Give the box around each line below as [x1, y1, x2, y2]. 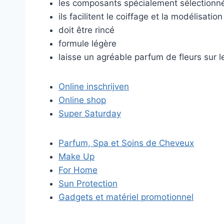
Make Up [58, 151, 94, 161]
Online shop [58, 95, 106, 105]
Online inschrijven [58, 81, 129, 91]
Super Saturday [58, 108, 121, 118]
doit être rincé [58, 25, 114, 35]
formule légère [58, 38, 116, 48]
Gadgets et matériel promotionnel [58, 192, 193, 202]
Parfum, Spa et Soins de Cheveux [58, 138, 194, 148]
